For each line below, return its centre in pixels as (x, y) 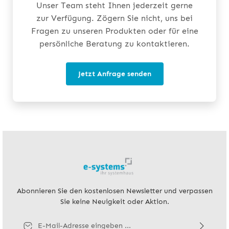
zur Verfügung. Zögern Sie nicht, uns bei (114, 18)
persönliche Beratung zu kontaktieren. (114, 44)
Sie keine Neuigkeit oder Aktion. (114, 201)
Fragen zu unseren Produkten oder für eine (114, 31)
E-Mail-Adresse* (44, 220)
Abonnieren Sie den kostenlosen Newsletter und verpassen (114, 191)
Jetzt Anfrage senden (114, 74)
